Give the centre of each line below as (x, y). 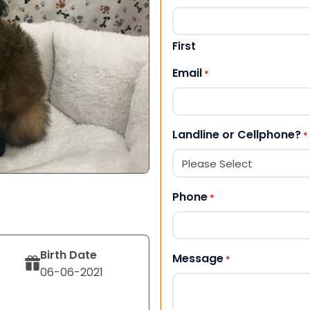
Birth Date (69, 255)
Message (198, 258)
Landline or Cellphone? (237, 134)
